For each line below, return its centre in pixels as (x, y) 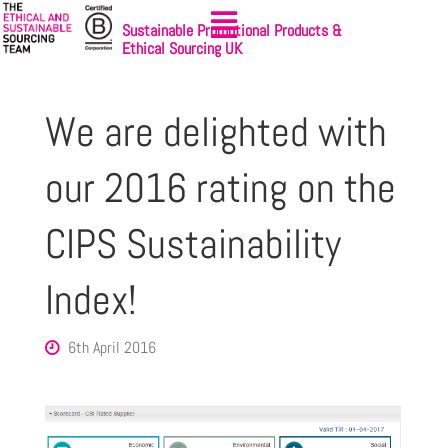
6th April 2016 (112, 348)
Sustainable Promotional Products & (232, 30)
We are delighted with (215, 132)
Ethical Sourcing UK (182, 48)
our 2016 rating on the (220, 188)
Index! (90, 300)
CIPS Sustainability (192, 244)
